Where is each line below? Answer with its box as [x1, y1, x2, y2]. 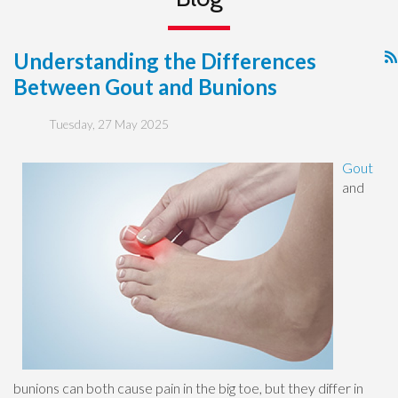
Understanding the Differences [13, 48, 316, 74]
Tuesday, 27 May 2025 [49, 116, 169, 131]
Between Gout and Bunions [13, 74, 277, 99]
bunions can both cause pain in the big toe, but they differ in [13, 378, 363, 396]
